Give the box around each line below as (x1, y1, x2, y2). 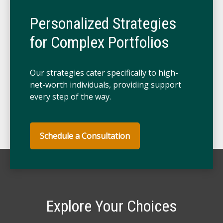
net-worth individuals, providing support (30, 79, 181, 90)
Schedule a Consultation (40, 130, 130, 141)
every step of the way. (30, 91, 111, 102)
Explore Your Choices (46, 197, 177, 216)
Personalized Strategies (30, 14, 176, 33)
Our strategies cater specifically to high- (30, 67, 178, 78)
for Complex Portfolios (30, 33, 169, 52)
